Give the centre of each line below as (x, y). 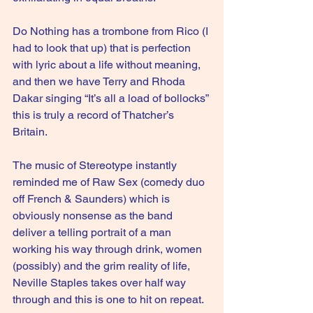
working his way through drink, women (109, 249)
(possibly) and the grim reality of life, (103, 266)
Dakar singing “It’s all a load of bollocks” (112, 98)
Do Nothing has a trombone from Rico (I (112, 31)
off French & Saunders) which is (93, 199)
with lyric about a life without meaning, (108, 65)
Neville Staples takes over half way (101, 283)
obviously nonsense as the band (94, 216)
